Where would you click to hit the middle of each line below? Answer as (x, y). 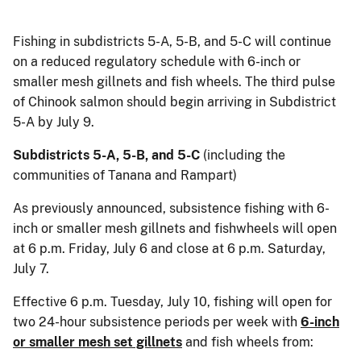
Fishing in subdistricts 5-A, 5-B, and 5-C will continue (172, 41)
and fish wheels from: (248, 342)
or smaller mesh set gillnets (98, 342)
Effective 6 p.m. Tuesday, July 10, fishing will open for (172, 301)
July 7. (31, 268)
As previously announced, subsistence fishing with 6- (171, 208)
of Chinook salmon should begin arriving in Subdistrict (174, 102)
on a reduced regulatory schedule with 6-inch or (157, 61)
